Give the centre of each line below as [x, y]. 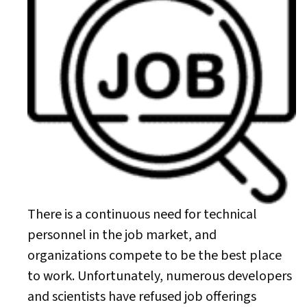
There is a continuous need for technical [142, 214]
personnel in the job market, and [122, 235]
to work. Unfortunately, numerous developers [160, 276]
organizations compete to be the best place [155, 256]
